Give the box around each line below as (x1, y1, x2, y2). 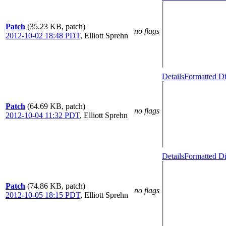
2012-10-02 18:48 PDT (6, 31, 80, 40)
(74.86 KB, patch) (27, 182, 85, 190)
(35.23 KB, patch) (27, 22, 85, 31)
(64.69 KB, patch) (27, 102, 85, 110)
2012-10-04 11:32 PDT (6, 111, 80, 120)
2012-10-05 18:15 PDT (6, 191, 80, 199)
